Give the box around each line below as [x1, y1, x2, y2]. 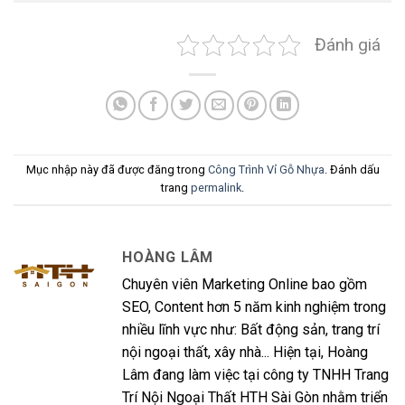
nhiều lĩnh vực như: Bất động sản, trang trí [122, 320, 380, 338]
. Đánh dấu [324, 162, 380, 176]
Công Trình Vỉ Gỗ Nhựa [207, 162, 325, 176]
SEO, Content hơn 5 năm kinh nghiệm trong [122, 297, 386, 316]
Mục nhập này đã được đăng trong [25, 162, 208, 176]
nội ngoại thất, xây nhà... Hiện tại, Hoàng [122, 343, 368, 361]
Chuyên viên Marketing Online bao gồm [122, 275, 367, 293]
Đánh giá [315, 34, 381, 56]
